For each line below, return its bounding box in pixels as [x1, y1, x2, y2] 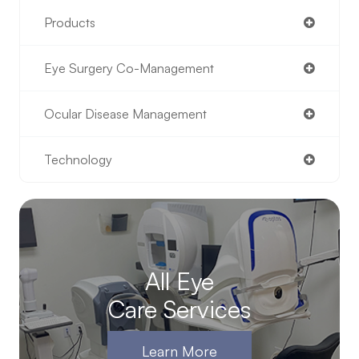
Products [44, 14, 95, 31]
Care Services [108, 294, 251, 325]
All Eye [145, 266, 214, 296]
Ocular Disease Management [44, 106, 207, 123]
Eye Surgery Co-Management [44, 60, 214, 77]
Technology [44, 151, 112, 168]
